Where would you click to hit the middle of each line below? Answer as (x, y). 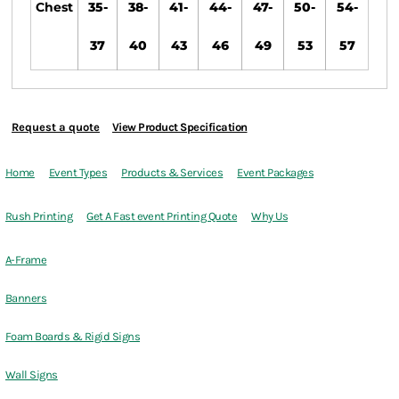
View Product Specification (180, 127)
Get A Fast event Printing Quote (162, 216)
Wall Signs (32, 375)
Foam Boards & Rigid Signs (73, 337)
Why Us (270, 216)
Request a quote (56, 127)
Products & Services (172, 173)
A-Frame (26, 260)
